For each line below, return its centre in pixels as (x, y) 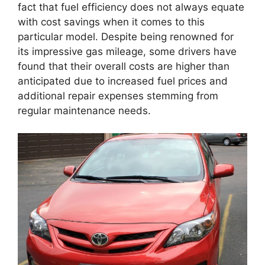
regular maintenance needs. (84, 110)
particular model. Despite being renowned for (126, 36)
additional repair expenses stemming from (118, 96)
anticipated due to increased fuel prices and (123, 81)
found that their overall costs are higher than (124, 66)
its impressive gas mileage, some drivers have (127, 51)
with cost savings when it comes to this (111, 22)
